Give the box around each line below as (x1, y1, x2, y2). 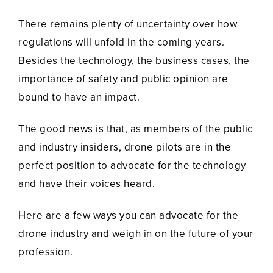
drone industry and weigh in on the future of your (18, 227, 253, 241)
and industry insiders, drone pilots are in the (18, 141, 231, 154)
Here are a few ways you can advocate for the (18, 209, 238, 222)
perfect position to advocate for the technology (18, 159, 246, 172)
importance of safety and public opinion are (18, 73, 229, 86)
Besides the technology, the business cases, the (18, 54, 250, 68)
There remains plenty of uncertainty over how (18, 18, 237, 31)
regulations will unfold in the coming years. (18, 36, 224, 49)
